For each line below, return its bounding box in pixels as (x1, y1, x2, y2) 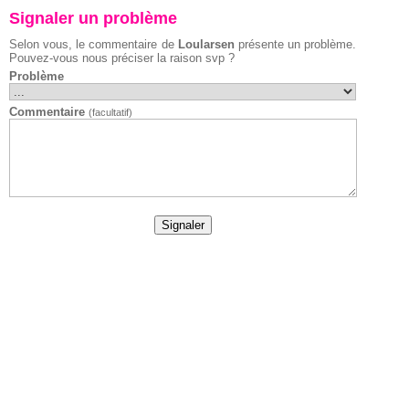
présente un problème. (234, 37, 356, 51)
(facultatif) (89, 107, 132, 118)
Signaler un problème (9, 9, 177, 27)
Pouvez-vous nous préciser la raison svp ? (9, 51, 235, 65)
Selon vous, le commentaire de (9, 37, 178, 51)
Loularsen (177, 37, 235, 51)
